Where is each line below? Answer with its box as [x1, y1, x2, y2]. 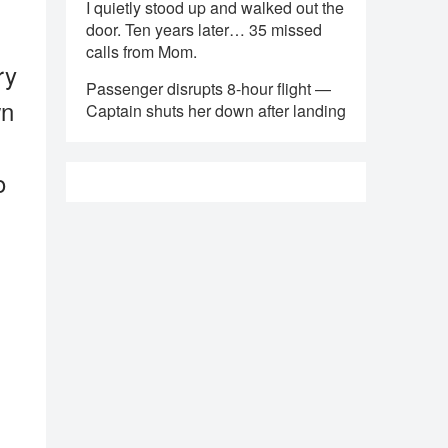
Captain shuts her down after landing [86, 99, 346, 122]
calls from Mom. [86, 40, 197, 63]
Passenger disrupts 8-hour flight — [86, 77, 331, 100]
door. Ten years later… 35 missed [86, 18, 322, 41]
